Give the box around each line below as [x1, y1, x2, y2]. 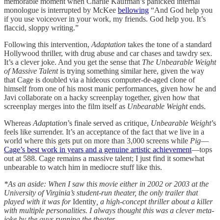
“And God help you [149, 6, 213, 15]
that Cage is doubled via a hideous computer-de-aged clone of [4, 76, 195, 84]
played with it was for [4, 197, 73, 206]
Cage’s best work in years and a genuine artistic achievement [4, 145, 192, 154]
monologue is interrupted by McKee [4, 6, 118, 15]
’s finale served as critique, [67, 119, 151, 128]
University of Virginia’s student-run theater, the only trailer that [4, 189, 198, 197]
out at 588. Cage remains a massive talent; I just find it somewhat [4, 154, 204, 163]
